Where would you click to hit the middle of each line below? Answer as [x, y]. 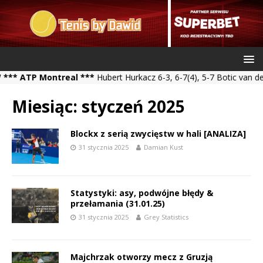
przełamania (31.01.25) [118, 204]
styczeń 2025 [133, 106]
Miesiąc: [47, 106]
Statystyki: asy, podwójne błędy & [142, 193]
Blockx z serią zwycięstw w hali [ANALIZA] [158, 134]
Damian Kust [163, 147]
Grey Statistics [166, 217]
